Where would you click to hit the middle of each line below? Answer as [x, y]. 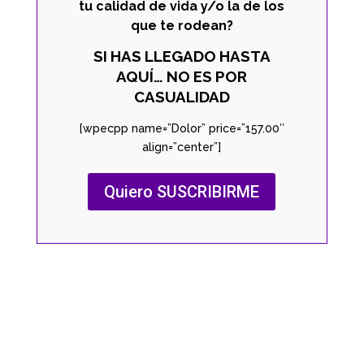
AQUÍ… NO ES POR [182, 76]
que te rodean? [182, 25]
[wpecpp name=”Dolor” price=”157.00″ [182, 128]
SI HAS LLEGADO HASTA [182, 56]
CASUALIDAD [182, 96]
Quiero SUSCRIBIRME [182, 191]
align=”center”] [182, 147]
